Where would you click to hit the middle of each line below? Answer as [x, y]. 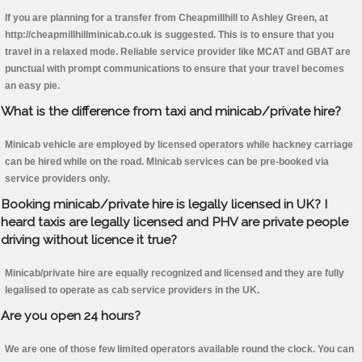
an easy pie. [32, 86]
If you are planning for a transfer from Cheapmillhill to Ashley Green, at [166, 18]
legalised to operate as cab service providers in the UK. [132, 290]
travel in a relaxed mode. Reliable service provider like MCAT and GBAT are [178, 52]
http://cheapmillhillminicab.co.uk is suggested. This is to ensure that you [169, 35]
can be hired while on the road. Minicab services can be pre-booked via [167, 162]
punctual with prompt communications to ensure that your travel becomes [175, 69]
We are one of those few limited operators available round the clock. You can [179, 349]
